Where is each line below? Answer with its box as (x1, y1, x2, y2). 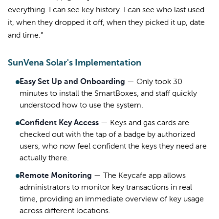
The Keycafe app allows (103, 172, 186, 180)
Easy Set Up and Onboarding (20, 78, 125, 86)
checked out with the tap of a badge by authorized (20, 131, 195, 139)
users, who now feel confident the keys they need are (20, 143, 207, 151)
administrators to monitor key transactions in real (20, 184, 192, 192)
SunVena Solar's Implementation (8, 59, 141, 67)
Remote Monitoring (20, 172, 92, 180)
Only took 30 (136, 78, 182, 86)
